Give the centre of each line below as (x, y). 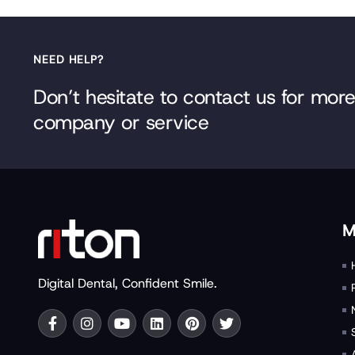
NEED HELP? (69, 60)
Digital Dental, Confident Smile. (128, 283)
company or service (121, 123)
